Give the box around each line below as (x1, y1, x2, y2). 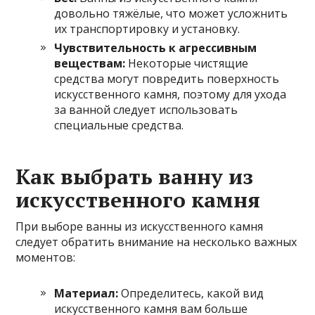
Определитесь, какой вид (118, 285, 264, 301)
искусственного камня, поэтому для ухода (54, 86, 287, 102)
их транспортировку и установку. (54, 20, 240, 37)
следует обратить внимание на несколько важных (15, 233, 297, 250)
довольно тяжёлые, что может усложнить (54, 5, 288, 21)
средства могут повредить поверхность (54, 70, 280, 86)
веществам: (54, 55, 126, 71)
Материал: (54, 285, 119, 301)
